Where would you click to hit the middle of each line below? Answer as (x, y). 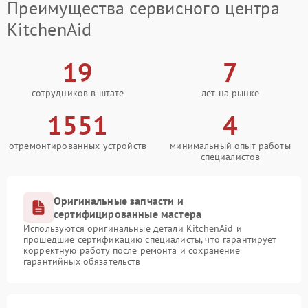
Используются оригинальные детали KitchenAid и (133, 229)
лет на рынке (230, 93)
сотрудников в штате (78, 93)
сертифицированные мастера (128, 214)
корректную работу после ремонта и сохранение (132, 251)
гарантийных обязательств (82, 262)
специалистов (230, 157)
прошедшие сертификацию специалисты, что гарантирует (150, 240)
